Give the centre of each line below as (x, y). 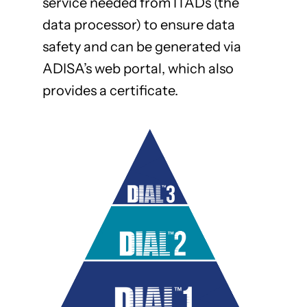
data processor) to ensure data (138, 25)
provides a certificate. (110, 91)
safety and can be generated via (142, 47)
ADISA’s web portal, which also (138, 69)
